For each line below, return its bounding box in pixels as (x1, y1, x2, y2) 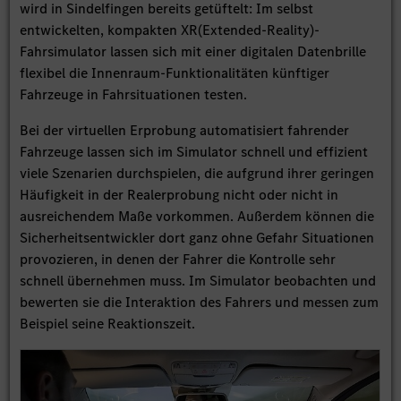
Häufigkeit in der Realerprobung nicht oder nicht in (20, 185, 339, 205)
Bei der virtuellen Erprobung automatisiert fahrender (20, 121, 350, 141)
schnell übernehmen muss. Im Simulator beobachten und (20, 271, 377, 291)
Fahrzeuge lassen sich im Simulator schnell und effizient (20, 142, 369, 162)
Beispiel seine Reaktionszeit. (20, 314, 196, 334)
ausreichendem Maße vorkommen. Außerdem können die (20, 207, 375, 226)
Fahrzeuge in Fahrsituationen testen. (20, 85, 248, 105)
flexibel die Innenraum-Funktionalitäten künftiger (20, 64, 330, 83)
